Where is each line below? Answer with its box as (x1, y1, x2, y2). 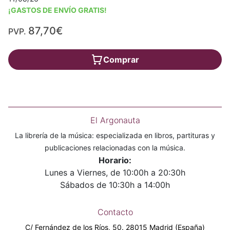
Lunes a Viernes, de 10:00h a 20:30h (45, 167, 185, 178)
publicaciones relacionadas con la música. (45, 143, 185, 152)
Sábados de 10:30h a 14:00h (60, 180, 170, 190)
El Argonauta (90, 115, 140, 126)
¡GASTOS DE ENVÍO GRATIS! (8, 6, 107, 15)
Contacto (97, 207, 133, 218)
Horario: (99, 155, 131, 166)
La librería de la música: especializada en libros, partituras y (15, 131, 215, 140)
